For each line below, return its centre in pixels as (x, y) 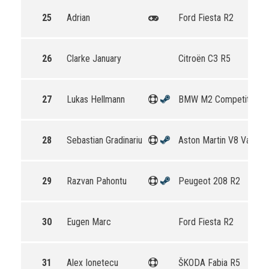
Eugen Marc (89, 222)
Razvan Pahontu (97, 181)
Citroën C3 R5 (204, 59)
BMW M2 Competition (219, 99)
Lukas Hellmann (96, 99)
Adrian (78, 18)
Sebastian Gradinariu (104, 140)
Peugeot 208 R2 (209, 181)
